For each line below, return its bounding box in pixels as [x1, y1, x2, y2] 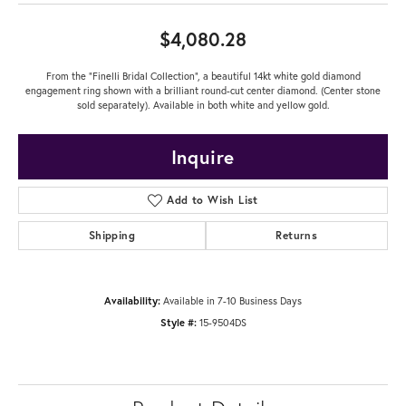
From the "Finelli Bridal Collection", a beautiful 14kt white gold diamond [45, 68, 361, 82]
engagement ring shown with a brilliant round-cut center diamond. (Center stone [25, 82, 381, 97]
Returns [275, 227, 318, 242]
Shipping [88, 227, 135, 242]
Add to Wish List [167, 192, 258, 207]
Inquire [170, 143, 236, 169]
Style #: [159, 314, 197, 329]
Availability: [104, 293, 160, 307]
